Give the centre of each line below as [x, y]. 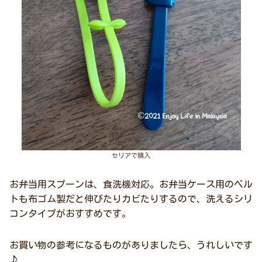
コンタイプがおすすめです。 [70, 214]
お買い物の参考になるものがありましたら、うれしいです [131, 245]
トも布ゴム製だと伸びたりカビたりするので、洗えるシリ [131, 199]
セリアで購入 [131, 156]
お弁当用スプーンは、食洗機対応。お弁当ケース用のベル [131, 185]
